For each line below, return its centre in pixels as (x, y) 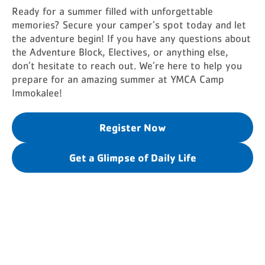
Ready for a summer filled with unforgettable (112, 12)
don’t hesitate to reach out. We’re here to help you (127, 66)
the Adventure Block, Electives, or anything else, (120, 52)
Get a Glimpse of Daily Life (132, 157)
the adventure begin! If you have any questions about (131, 39)
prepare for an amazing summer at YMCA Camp (118, 80)
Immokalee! (37, 93)
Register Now (132, 127)
